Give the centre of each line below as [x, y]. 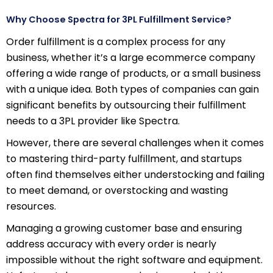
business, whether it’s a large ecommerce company [131, 58]
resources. [31, 206]
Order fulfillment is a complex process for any [116, 42]
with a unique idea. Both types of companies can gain [133, 89]
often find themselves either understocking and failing [135, 175]
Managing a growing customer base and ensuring [124, 228]
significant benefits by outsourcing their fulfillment [126, 105]
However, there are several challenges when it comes [135, 143]
